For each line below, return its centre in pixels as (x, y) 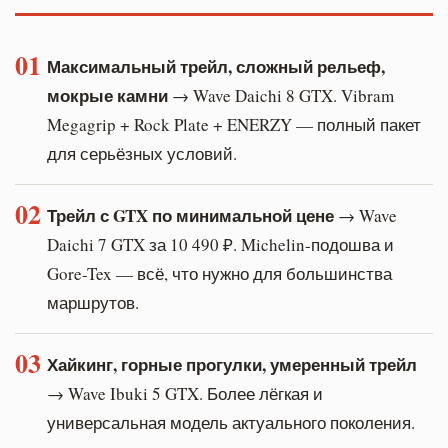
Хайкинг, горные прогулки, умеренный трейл (232, 364)
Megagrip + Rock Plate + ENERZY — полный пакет (234, 124)
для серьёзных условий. (142, 153)
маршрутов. (93, 302)
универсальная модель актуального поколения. (231, 422)
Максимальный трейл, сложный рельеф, (216, 66)
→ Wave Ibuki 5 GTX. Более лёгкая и (185, 393)
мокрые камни (107, 95)
